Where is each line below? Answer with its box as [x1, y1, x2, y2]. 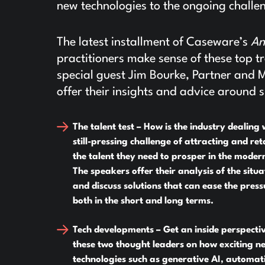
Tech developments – [73, 225, 161, 235]
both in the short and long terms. [73, 196, 214, 206]
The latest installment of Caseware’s [57, 37, 251, 49]
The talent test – [73, 122, 142, 132]
